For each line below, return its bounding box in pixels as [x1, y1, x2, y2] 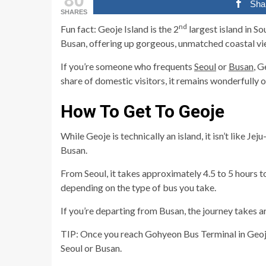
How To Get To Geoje [61, 101, 224, 122]
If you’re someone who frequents [61, 61, 194, 72]
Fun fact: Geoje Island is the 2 [61, 23, 179, 35]
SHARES [61, 8, 87, 16]
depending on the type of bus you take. [61, 182, 216, 194]
